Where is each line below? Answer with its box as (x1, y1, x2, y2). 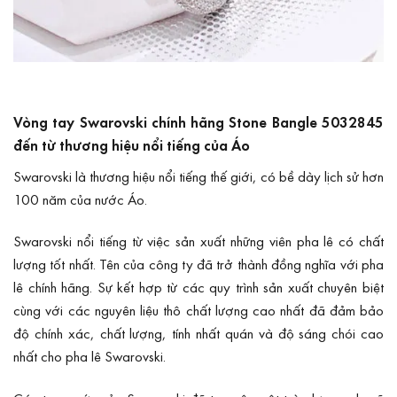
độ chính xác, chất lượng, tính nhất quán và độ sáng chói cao (13, 323, 384, 344)
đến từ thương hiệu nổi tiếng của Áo (13, 135, 250, 156)
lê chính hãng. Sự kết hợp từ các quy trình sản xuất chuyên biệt (13, 276, 384, 298)
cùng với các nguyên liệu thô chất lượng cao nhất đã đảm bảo (13, 300, 384, 321)
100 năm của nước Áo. (13, 188, 147, 209)
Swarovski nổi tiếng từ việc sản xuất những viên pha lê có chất (13, 230, 384, 252)
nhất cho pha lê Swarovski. (13, 346, 166, 367)
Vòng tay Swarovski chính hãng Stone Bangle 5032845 (13, 112, 384, 133)
